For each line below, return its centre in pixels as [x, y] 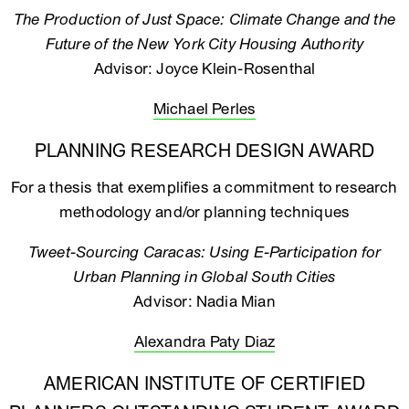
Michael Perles [204, 109]
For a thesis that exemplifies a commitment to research [204, 188]
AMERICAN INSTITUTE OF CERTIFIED [204, 384]
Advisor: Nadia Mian [204, 302]
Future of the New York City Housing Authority [204, 44]
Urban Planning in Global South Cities [204, 277]
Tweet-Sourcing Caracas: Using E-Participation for [204, 252]
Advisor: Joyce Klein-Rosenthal [204, 69]
